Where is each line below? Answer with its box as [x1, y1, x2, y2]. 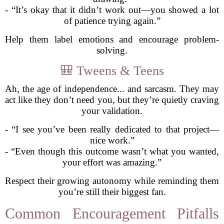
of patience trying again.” [63, 15, 160, 26]
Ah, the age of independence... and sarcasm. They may [5, 83, 219, 94]
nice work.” [89, 135, 134, 145]
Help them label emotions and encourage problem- [5, 34, 219, 44]
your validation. [81, 105, 142, 116]
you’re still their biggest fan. [58, 186, 166, 197]
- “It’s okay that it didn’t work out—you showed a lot [5, 4, 219, 15]
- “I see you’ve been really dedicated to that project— [5, 124, 219, 134]
